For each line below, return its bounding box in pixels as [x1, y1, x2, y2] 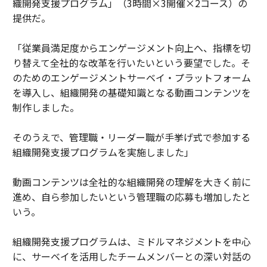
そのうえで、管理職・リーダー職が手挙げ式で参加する [12, 129, 250, 144]
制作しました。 [12, 100, 79, 114]
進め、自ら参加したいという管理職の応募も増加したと [12, 189, 251, 204]
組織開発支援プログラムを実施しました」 [12, 144, 194, 159]
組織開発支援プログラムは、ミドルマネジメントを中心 [12, 234, 251, 249]
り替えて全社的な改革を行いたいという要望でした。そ [12, 55, 250, 70]
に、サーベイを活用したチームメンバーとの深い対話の [12, 249, 251, 263]
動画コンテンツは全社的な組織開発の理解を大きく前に [12, 174, 251, 189]
